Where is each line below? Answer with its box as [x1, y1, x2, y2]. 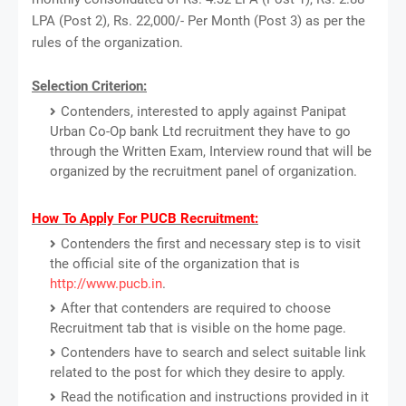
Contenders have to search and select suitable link [61, 343, 366, 361]
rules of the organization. [32, 34, 183, 51]
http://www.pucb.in [50, 275, 162, 292]
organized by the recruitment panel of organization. [50, 162, 357, 179]
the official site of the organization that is [50, 255, 300, 272]
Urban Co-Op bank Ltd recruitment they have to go [50, 122, 351, 140]
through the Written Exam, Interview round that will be [50, 142, 372, 159]
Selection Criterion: [32, 77, 147, 94]
